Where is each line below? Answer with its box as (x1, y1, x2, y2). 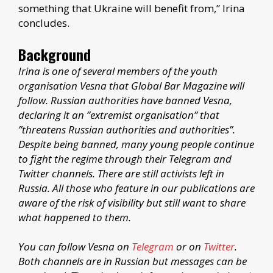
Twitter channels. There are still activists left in (18, 166, 224, 180)
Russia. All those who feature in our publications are (18, 180, 255, 195)
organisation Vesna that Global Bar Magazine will (18, 78, 244, 93)
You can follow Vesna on (18, 239, 132, 253)
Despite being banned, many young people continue (18, 136, 254, 151)
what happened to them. (18, 210, 131, 224)
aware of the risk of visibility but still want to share (18, 195, 246, 210)
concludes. (18, 15, 69, 30)
